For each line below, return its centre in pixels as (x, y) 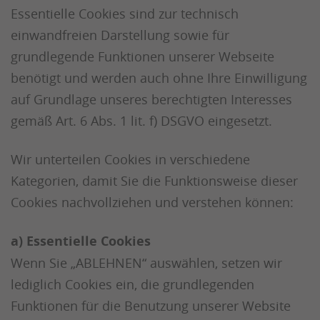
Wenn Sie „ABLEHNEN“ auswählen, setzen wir (146, 263)
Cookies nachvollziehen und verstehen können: (152, 202)
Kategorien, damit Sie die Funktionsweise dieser (154, 181)
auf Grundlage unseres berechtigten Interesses (151, 99)
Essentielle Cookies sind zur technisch (125, 14)
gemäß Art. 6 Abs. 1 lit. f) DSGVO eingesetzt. (141, 121)
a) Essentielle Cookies (81, 241)
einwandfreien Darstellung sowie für (120, 35)
